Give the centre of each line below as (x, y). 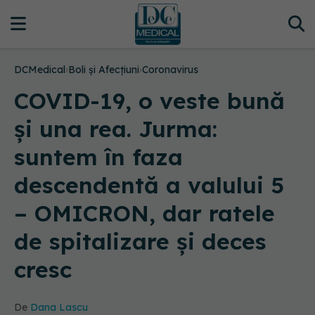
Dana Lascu (59, 307)
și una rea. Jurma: (116, 129)
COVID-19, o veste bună (149, 101)
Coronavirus (170, 70)
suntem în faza (98, 157)
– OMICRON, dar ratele (144, 213)
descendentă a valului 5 (149, 185)
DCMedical (40, 70)
